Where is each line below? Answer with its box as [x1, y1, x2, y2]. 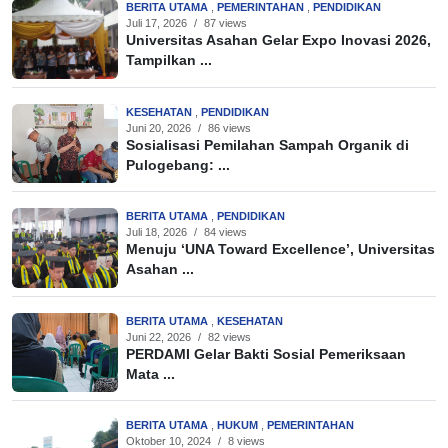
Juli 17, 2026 [126, 17, 187, 30]
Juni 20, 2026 [126, 121, 191, 134]
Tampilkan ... [126, 53, 212, 69]
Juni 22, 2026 [126, 330, 191, 343]
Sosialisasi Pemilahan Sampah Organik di [126, 137, 409, 153]
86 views [208, 121, 251, 134]
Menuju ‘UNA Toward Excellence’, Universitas [126, 242, 435, 258]
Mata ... [126, 366, 175, 382]
